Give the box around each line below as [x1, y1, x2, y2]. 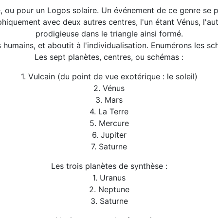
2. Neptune [89, 184, 129, 195]
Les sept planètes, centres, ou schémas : [35, 52, 183, 62]
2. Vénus [93, 83, 125, 93]
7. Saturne [91, 142, 127, 152]
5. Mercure [89, 118, 129, 128]
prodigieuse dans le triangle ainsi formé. [35, 29, 183, 39]
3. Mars [95, 95, 123, 105]
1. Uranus [92, 173, 126, 183]
